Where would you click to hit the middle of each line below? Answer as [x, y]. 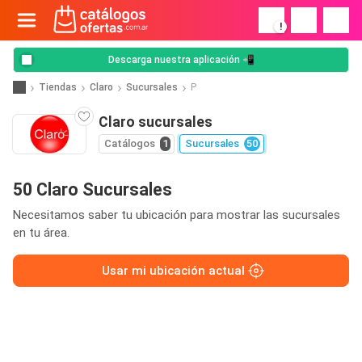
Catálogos [130, 143]
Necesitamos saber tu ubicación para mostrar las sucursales [177, 215]
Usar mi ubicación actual [173, 271]
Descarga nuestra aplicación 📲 [181, 60]
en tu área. [41, 233]
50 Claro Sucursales [93, 189]
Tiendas [58, 87]
